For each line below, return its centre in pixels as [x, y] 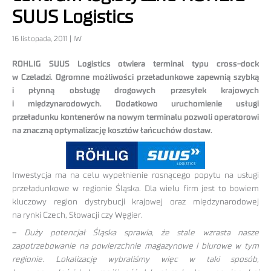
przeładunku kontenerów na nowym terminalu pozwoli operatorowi [135, 118]
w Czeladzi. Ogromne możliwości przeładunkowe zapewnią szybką [135, 78]
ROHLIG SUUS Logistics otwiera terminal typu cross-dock [135, 64]
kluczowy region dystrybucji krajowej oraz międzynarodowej [135, 202]
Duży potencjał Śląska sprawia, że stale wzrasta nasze [142, 233]
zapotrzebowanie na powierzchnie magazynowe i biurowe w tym [135, 246]
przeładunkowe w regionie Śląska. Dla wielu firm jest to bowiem [135, 188]
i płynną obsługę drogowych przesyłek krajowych [135, 91]
